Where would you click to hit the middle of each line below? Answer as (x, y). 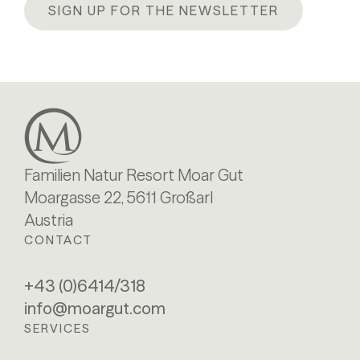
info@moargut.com (95, 308)
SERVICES (57, 328)
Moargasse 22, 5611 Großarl (119, 197)
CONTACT (58, 239)
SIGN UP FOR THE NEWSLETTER (164, 10)
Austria (49, 219)
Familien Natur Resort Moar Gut (134, 174)
